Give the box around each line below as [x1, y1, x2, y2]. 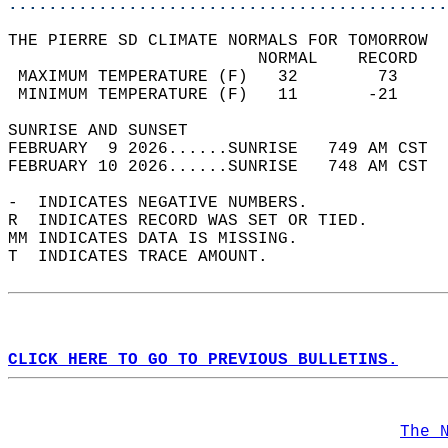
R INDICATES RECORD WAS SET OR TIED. [8, 212, 388, 230]
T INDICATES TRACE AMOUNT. [8, 248, 288, 266]
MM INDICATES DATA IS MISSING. [8, 230, 318, 248]
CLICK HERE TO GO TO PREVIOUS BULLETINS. [8, 351, 398, 369]
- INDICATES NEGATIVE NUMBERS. [8, 194, 328, 212]
